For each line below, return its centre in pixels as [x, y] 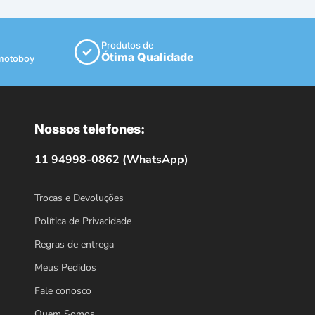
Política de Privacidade [83, 221]
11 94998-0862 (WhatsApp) [112, 159]
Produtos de [128, 45]
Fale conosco [63, 290]
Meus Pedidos [66, 267]
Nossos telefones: [90, 129]
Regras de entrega [75, 244]
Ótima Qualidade [148, 57]
